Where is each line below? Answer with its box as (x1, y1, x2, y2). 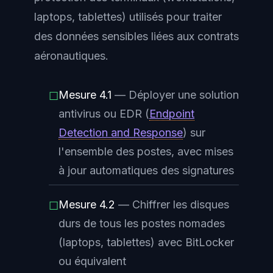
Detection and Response (58, 126, 183, 139)
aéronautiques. (34, 49, 108, 62)
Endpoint (149, 107, 194, 120)
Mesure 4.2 (58, 197, 115, 211)
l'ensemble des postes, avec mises (58, 144, 233, 158)
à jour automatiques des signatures (58, 163, 234, 177)
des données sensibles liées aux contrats (34, 29, 239, 43)
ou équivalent (58, 254, 126, 268)
